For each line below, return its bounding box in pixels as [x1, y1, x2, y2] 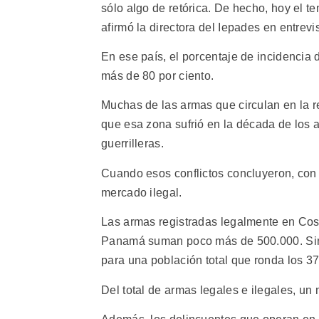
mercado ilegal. [101, 186, 182, 199]
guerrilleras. [101, 137, 164, 150]
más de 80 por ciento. [101, 70, 214, 83]
